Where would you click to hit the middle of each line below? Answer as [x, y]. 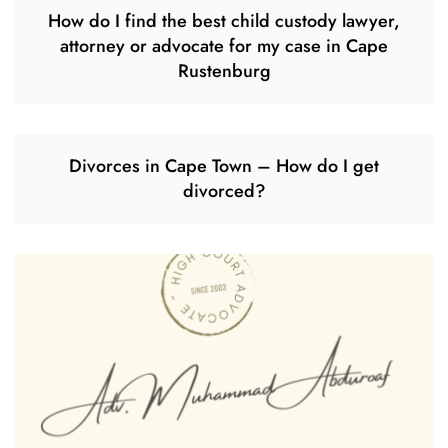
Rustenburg [224, 71]
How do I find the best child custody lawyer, [224, 21]
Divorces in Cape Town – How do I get [224, 166]
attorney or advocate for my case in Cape [224, 46]
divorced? [224, 191]
